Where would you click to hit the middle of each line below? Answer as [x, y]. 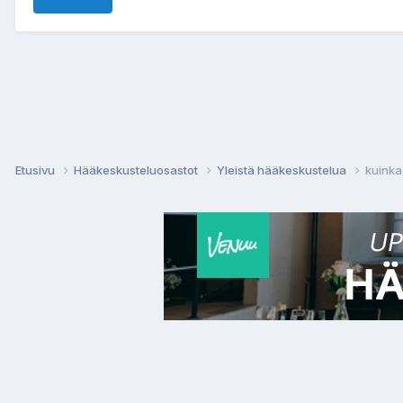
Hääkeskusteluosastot [137, 170]
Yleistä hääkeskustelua [283, 170]
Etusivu [36, 170]
